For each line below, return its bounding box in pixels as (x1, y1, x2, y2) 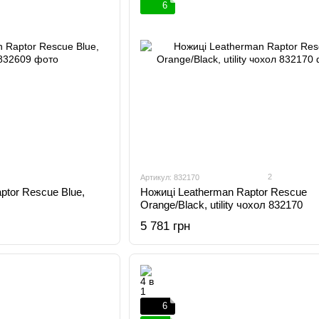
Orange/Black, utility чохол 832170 (140, 199, 303, 211)
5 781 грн (140, 219, 190, 233)
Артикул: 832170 (140, 173, 199, 182)
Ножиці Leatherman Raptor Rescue (140, 186, 307, 198)
